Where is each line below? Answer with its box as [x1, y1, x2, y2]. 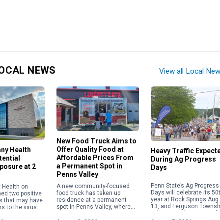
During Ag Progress [150, 155, 216, 164]
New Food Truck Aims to [56, 137, 137, 145]
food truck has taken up [56, 189, 121, 196]
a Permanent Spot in [56, 162, 123, 170]
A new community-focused [56, 182, 130, 190]
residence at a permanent [56, 196, 127, 203]
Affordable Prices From [56, 153, 134, 162]
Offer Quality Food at [56, 145, 124, 153]
